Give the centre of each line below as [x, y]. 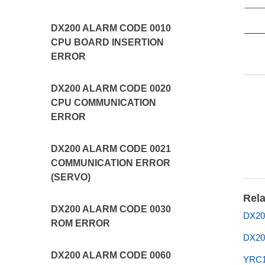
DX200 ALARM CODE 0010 [111, 28]
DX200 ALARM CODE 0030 [111, 209]
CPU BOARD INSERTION [108, 42]
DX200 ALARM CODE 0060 [111, 255]
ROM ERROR [81, 223]
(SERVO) [71, 177]
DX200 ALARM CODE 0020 [111, 88]
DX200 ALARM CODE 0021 [111, 149]
